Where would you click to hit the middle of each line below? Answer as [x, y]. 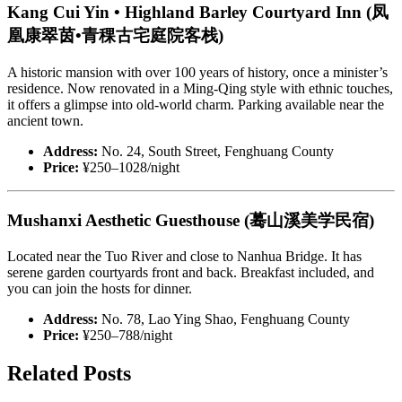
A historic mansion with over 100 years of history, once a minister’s [197, 73]
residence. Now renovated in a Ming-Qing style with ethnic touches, [200, 89]
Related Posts [69, 374]
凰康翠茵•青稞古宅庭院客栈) [115, 36]
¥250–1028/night [129, 168]
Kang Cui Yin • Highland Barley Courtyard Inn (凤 [198, 13]
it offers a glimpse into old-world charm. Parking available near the [196, 105]
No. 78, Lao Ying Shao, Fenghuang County [224, 319]
